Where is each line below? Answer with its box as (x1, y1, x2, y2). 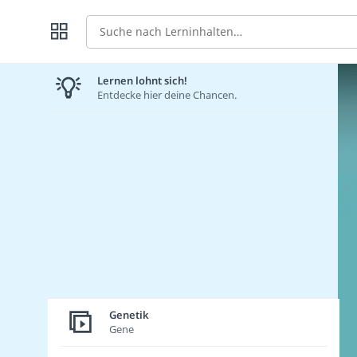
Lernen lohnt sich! (97, 73, 187, 88)
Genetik (109, 308, 149, 323)
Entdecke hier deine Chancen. (97, 87, 237, 102)
